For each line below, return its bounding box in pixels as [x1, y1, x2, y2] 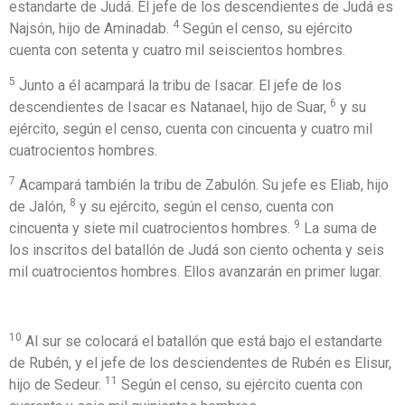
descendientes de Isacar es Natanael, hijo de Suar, [9, 98, 330, 116]
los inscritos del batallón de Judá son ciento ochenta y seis [9, 241, 384, 259]
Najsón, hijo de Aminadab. [9, 20, 173, 38]
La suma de [300, 220, 377, 238]
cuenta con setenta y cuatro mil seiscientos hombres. [9, 42, 345, 60]
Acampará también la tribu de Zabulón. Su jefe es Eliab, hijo [15, 176, 389, 194]
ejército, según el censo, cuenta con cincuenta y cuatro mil [9, 119, 372, 137]
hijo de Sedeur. [9, 375, 105, 393]
